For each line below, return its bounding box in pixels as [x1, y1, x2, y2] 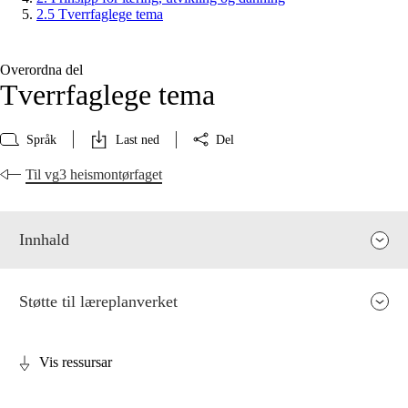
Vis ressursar [39, 354, 112, 371]
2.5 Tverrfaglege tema [36, 6, 163, 23]
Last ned [116, 132, 159, 147]
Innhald [19, 230, 69, 250]
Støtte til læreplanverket [19, 292, 178, 311]
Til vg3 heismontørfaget [25, 167, 162, 183]
